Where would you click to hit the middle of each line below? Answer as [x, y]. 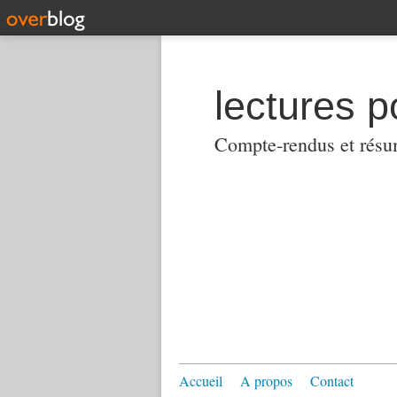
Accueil [201, 381]
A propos [266, 381]
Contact [332, 381]
